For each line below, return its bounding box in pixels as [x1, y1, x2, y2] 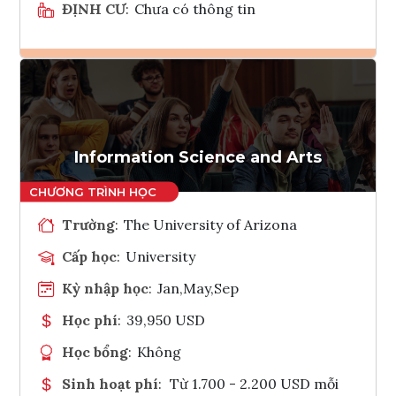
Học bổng [62, 342, 128, 361]
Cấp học [62, 247, 117, 265]
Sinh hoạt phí [62, 374, 158, 392]
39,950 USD [126, 310, 206, 329]
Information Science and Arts [74, 147, 322, 167]
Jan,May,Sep [157, 278, 240, 297]
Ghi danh [202, 78, 240, 95]
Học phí [62, 310, 118, 329]
